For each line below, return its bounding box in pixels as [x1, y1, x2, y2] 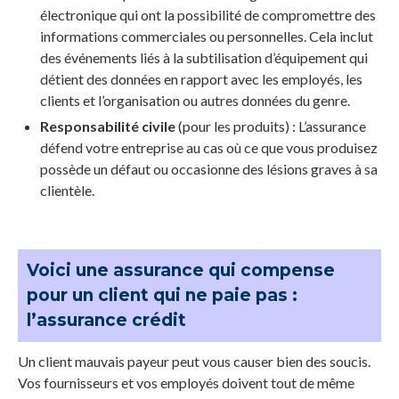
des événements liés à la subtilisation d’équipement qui [40, 48, 368, 66]
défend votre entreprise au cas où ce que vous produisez [40, 138, 378, 156]
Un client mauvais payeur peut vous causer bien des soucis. [18, 352, 370, 370]
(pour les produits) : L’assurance [175, 117, 366, 134]
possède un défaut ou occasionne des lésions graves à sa [40, 159, 378, 177]
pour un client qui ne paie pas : [27, 284, 297, 305]
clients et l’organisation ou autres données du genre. [40, 91, 350, 109]
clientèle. [40, 181, 94, 199]
